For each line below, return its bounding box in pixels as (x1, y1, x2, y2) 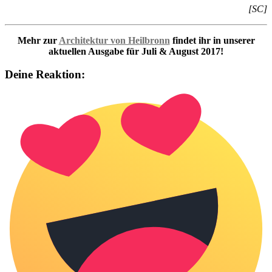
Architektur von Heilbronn (58, 35, 170, 46)
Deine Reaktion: (5, 68, 85, 81)
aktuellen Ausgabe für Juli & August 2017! (49, 46, 223, 56)
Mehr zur (17, 35, 59, 46)
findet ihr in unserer (169, 35, 255, 46)
